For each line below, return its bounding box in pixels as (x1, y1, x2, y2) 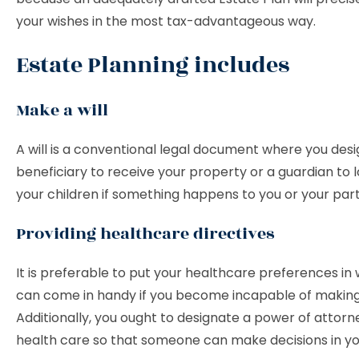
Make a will (16, 98, 112, 123)
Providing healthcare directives (16, 221, 278, 246)
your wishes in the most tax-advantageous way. (16, 12, 319, 30)
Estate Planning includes (16, 48, 294, 83)
